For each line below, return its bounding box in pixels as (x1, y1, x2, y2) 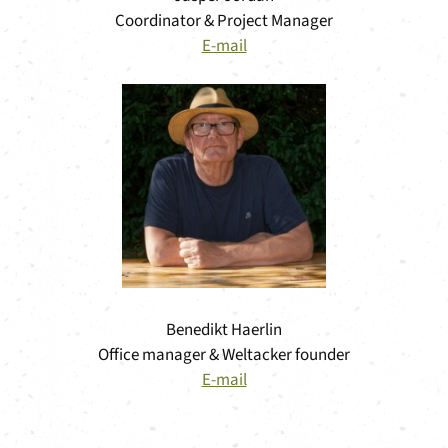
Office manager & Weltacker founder (98, 343, 350, 367)
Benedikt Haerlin (166, 318, 282, 342)
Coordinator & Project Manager (115, 8, 333, 33)
